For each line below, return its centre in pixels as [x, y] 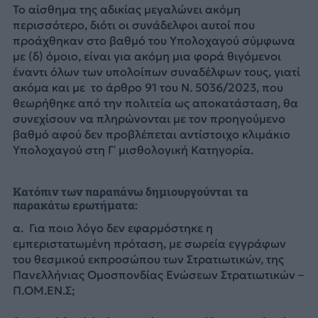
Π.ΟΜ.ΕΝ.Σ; [44, 290]
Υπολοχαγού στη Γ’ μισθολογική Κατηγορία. [133, 150]
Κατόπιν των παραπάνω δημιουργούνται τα [130, 191]
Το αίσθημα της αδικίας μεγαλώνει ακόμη [126, 10]
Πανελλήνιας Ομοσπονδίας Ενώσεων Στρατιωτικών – [158, 274]
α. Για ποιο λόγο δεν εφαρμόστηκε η [113, 227]
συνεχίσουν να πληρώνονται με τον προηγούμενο [149, 119]
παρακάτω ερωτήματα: [75, 204]
